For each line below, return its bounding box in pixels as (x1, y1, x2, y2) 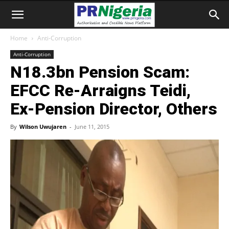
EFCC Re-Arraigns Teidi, (10, 81, 191, 100)
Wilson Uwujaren (19, 123, 66, 130)
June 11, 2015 (75, 123, 109, 130)
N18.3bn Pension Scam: (10, 62, 190, 82)
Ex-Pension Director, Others (10, 99, 217, 119)
